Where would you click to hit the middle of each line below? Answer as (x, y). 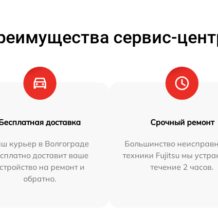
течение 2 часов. (182, 167)
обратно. (40, 179)
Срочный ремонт (182, 122)
